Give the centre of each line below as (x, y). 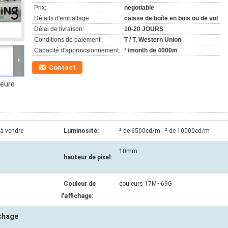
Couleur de (80, 184)
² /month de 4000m (151, 50)
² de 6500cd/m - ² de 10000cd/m (164, 131)
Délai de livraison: (59, 29)
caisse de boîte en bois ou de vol (171, 18)
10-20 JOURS (144, 29)
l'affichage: (77, 196)
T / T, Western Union (153, 40)
